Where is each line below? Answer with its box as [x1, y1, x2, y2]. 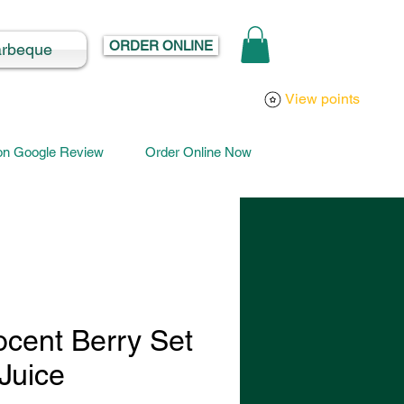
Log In [339, 41, 376, 57]
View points [285, 90, 360, 108]
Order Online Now [145, 144, 256, 161]
